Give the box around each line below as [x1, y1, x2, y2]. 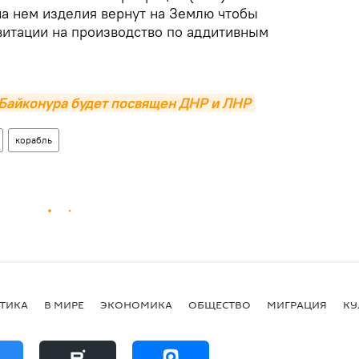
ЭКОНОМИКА [100, 296, 172, 312]
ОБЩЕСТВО [188, 296, 251, 312]
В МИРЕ [44, 296, 84, 312]
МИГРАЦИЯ [267, 296, 327, 312]
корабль [15, 134, 52, 147]
